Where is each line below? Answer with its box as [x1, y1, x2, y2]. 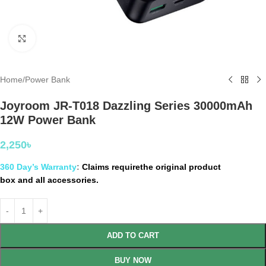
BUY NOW [115, 256, 151, 265]
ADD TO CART [107, 231, 159, 240]
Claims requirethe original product [82, 162, 221, 172]
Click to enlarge [35, 34, 93, 43]
